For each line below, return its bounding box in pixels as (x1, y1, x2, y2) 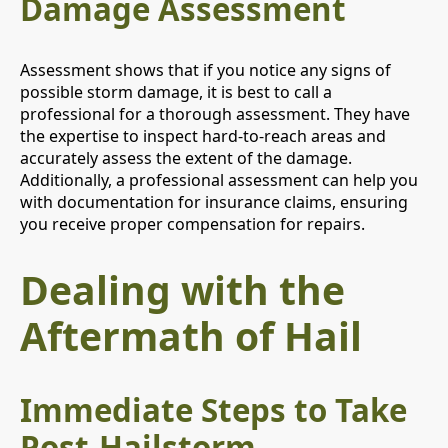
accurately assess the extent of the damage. (20, 146, 352, 169)
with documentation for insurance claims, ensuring (20, 190, 408, 213)
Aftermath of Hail (20, 309, 362, 363)
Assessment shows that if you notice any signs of (20, 58, 391, 81)
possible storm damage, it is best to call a (20, 80, 332, 103)
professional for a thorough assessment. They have (20, 102, 410, 125)
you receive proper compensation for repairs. (20, 212, 365, 235)
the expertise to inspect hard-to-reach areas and (20, 124, 386, 147)
